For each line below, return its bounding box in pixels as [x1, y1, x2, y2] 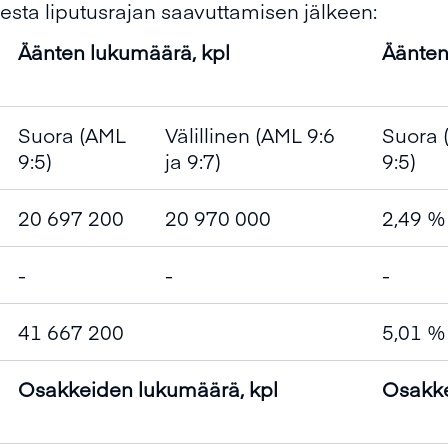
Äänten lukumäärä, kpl [18, 38, 230, 65]
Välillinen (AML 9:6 [165, 121, 335, 148]
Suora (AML [18, 121, 126, 148]
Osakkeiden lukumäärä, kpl [18, 375, 278, 402]
